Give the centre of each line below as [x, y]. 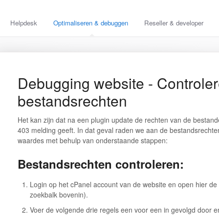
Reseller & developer [174, 23]
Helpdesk [24, 23]
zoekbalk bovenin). [59, 194]
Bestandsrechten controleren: [100, 164]
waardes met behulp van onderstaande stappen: [92, 140]
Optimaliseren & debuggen [91, 23]
